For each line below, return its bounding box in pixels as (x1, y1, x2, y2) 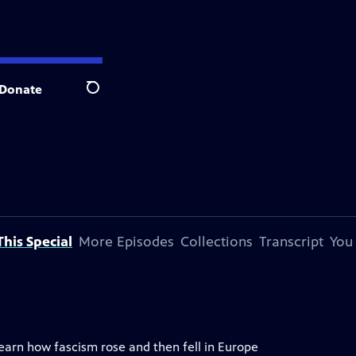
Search (86, 88, 125, 104)
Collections (180, 233, 253, 250)
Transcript (259, 233, 323, 250)
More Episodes (79, 233, 174, 250)
